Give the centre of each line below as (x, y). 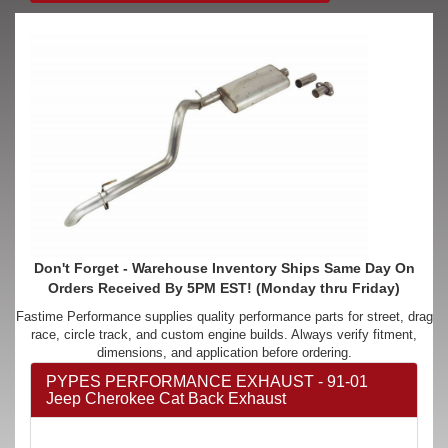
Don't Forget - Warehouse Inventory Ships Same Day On (224, 268)
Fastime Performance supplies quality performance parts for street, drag (224, 316)
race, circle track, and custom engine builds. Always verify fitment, (224, 334)
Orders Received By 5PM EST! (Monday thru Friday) (224, 288)
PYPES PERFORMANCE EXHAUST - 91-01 (207, 381)
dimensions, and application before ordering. (224, 352)
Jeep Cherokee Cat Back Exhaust (166, 398)
